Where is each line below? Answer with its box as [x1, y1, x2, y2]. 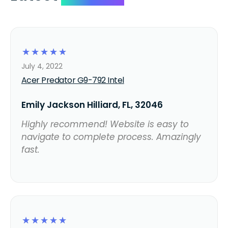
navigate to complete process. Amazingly [21, 131, 201, 144]
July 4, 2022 [21, 61, 63, 72]
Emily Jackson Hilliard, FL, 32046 [21, 99, 163, 111]
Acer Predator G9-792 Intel [21, 74, 124, 87]
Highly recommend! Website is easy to [21, 118, 189, 131]
